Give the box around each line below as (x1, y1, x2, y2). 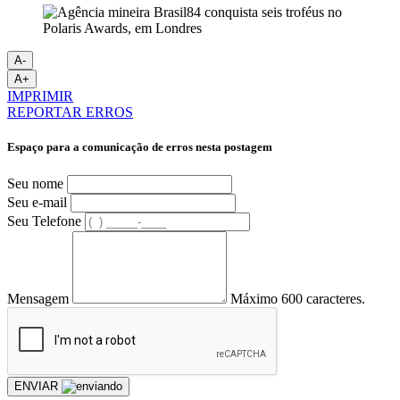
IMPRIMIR (7, 88, 73, 104)
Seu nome (7, 175, 63, 191)
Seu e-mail (7, 194, 67, 210)
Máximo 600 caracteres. (230, 290, 365, 306)
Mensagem (7, 290, 69, 306)
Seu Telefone (7, 212, 81, 229)
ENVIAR (14, 379, 62, 393)
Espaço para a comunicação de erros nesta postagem (7, 140, 272, 154)
